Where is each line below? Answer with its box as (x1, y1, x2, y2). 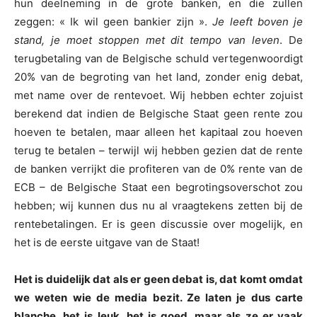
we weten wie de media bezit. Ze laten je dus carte (14, 291, 303, 305)
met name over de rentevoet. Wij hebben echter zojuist (14, 88, 303, 103)
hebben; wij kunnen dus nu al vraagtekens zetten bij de (14, 199, 303, 213)
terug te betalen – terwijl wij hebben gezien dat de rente (14, 144, 303, 158)
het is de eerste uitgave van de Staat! (14, 236, 200, 250)
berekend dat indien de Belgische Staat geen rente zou (14, 107, 303, 121)
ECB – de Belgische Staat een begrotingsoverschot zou (14, 180, 303, 195)
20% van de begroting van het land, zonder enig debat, (14, 70, 303, 84)
